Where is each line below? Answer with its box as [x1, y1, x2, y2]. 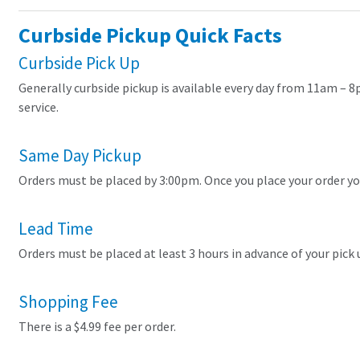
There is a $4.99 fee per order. [18, 318, 176, 336]
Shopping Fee [18, 290, 118, 314]
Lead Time [18, 217, 93, 241]
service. [18, 99, 59, 117]
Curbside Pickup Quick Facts [18, 21, 282, 50]
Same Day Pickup [18, 144, 141, 168]
